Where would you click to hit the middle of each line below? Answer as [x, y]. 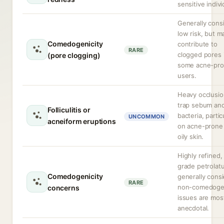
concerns [63, 188]
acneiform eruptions [82, 121]
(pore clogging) [74, 55]
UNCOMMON [147, 116]
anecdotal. [193, 208]
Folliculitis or [69, 110]
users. [187, 75]
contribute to [197, 44]
